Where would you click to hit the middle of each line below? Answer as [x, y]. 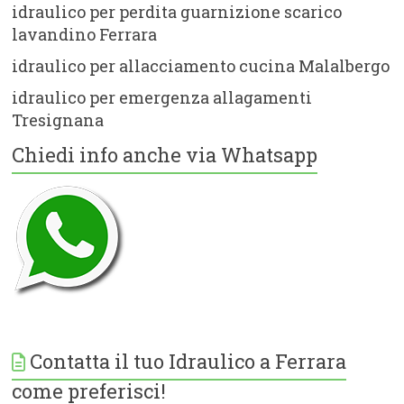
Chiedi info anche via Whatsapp [165, 154]
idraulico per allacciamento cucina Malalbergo [201, 65]
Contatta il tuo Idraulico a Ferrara [188, 361]
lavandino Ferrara [85, 34]
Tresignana [58, 119]
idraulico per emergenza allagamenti [162, 97]
